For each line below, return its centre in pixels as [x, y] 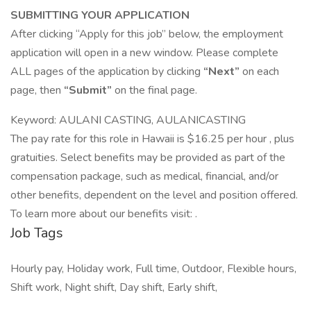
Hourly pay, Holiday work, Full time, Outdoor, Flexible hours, [153, 269]
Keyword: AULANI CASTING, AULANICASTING [128, 120]
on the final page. [154, 90]
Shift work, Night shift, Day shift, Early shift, [114, 287]
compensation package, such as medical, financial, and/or [144, 176]
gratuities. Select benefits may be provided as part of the [148, 158]
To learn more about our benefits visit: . [104, 214]
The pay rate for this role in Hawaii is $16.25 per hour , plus [152, 139]
